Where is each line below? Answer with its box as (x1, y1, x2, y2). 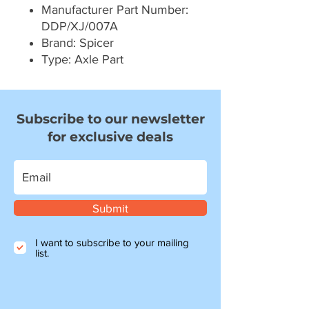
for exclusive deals (48, 129, 173, 146)
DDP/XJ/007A (41, 19, 118, 34)
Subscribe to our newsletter (16, 111, 205, 128)
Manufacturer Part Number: (41, 3, 188, 17)
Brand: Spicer (41, 36, 114, 50)
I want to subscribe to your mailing (35, 237, 189, 249)
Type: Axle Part (41, 52, 123, 67)
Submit (92, 201, 128, 215)
